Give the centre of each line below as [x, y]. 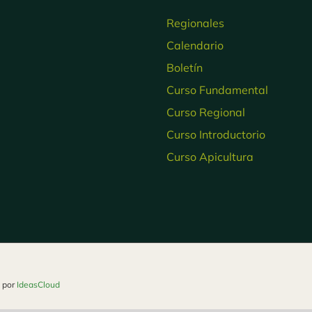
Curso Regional [206, 112]
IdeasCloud [38, 284]
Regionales [195, 23]
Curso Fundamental [217, 89]
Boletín [185, 67]
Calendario [195, 45]
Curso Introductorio [216, 134]
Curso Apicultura [210, 156]
